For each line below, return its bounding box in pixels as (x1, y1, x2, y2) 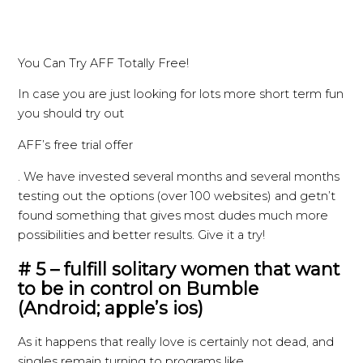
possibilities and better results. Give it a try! (18, 227, 266, 242)
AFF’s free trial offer (18, 137, 134, 152)
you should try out (18, 106, 125, 122)
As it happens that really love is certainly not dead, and (18, 334, 335, 349)
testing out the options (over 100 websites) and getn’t (18, 188, 336, 203)
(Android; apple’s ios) (18, 297, 204, 318)
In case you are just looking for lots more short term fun (18, 87, 344, 102)
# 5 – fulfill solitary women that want (18, 258, 340, 280)
